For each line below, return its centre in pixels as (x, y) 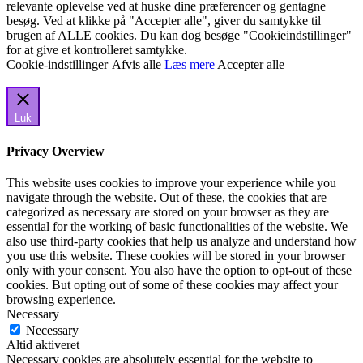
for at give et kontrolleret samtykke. (97, 50)
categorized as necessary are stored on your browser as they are (168, 212)
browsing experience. (61, 299)
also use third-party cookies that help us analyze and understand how (181, 241)
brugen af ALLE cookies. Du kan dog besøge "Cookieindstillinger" (179, 36)
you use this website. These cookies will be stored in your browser (176, 256)
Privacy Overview (56, 151)
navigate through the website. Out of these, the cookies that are (167, 197)
